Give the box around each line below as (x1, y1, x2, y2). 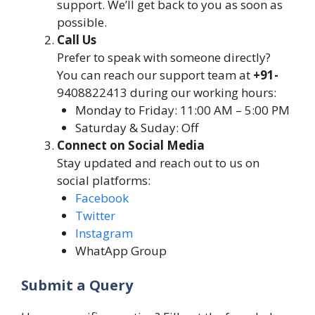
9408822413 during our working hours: (57, 84, 276, 101)
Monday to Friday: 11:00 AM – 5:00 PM (75, 101, 290, 118)
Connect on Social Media (57, 136, 205, 153)
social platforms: (57, 172, 150, 188)
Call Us (57, 31, 96, 48)
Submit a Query (21, 276, 133, 295)
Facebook (75, 189, 129, 206)
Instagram (75, 224, 133, 241)
